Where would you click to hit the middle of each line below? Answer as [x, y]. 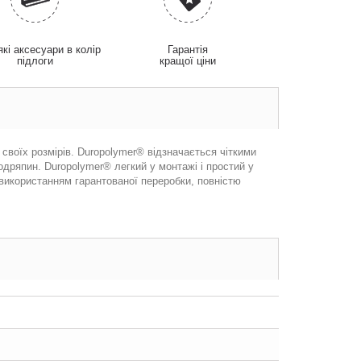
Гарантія [188, 50]
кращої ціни [188, 61]
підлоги [35, 61]
